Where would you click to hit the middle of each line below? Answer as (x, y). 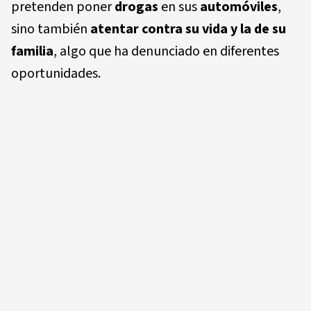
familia (32, 51)
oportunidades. (56, 73)
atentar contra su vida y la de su (188, 29)
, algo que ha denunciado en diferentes (166, 51)
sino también (51, 29)
